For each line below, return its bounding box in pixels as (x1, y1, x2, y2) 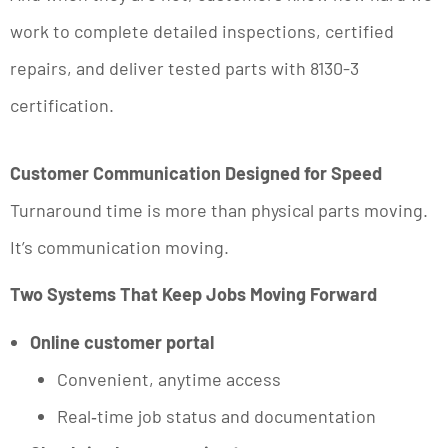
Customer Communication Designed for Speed (10, 161, 382, 184)
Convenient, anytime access (57, 368, 281, 391)
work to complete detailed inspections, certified (10, 19, 394, 42)
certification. (10, 93, 114, 116)
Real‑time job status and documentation (57, 405, 376, 428)
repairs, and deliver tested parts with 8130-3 (10, 56, 359, 79)
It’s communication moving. (10, 235, 229, 258)
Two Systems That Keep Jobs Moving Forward (10, 283, 377, 306)
